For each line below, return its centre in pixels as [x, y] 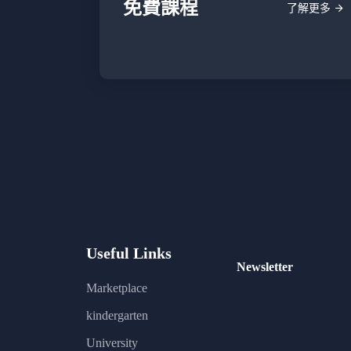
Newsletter [265, 266]
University [112, 342]
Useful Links [128, 253]
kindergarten [117, 315]
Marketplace [116, 288]
